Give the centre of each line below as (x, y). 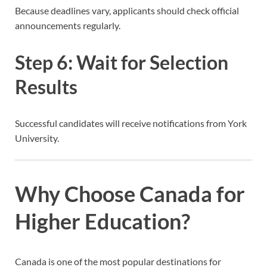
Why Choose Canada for (130, 193)
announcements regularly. (68, 25)
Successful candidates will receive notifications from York (131, 123)
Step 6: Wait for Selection (122, 62)
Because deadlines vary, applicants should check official (127, 10)
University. (37, 138)
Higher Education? (103, 221)
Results (46, 86)
